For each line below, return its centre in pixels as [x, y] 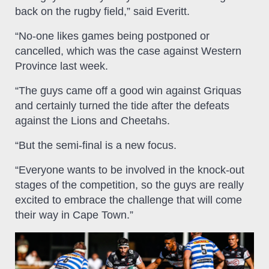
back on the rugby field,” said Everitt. [102, 11]
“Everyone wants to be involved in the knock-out [130, 170]
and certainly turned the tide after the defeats [122, 105]
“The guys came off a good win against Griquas [128, 90]
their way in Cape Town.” [74, 215]
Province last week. [62, 66]
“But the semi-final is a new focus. [96, 145]
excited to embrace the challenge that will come [128, 200]
